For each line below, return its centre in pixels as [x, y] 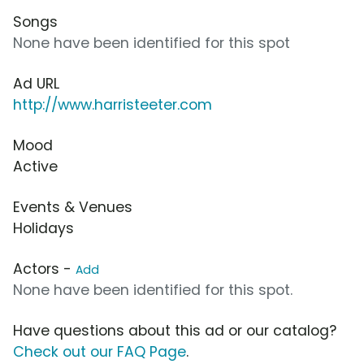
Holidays [43, 229]
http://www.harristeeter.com [113, 105]
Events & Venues [73, 208]
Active [35, 167]
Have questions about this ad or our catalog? [175, 331]
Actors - [44, 269]
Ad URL [36, 84]
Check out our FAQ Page [100, 352]
